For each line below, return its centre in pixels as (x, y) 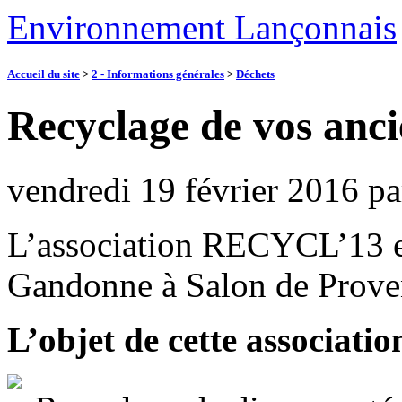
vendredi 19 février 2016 (183, 189)
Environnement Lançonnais (202, 27)
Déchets (255, 74)
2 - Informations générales (158, 74)
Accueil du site (44, 74)
